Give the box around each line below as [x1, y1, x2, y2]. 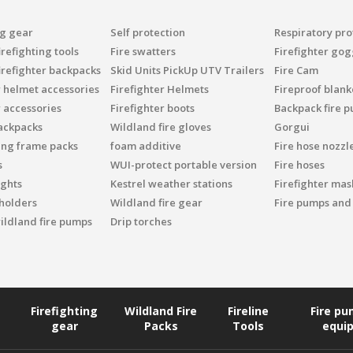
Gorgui [273, 120, 310, 134]
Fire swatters [110, 44, 176, 58]
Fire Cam [273, 63, 318, 77]
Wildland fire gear [110, 195, 203, 210]
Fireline [228, 303, 269, 318]
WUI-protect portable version [110, 158, 257, 172]
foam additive [110, 139, 181, 153]
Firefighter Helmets [110, 82, 209, 96]
